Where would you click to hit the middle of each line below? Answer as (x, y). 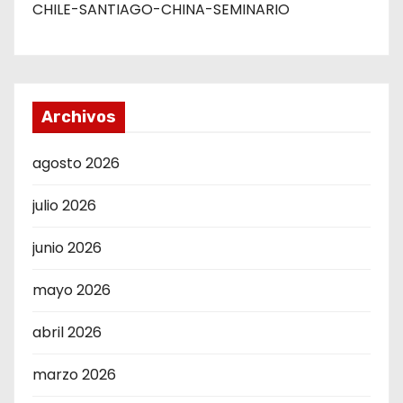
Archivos (79, 117)
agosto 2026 (76, 163)
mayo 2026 (72, 290)
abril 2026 (67, 332)
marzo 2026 (74, 375)
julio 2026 (64, 206)
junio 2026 (67, 248)
